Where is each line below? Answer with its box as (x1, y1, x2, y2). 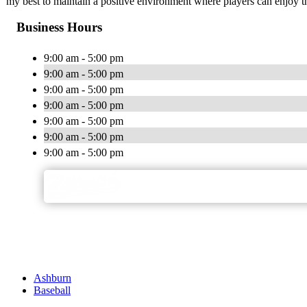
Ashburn (34, 272, 71, 284)
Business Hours (16, 20, 102, 35)
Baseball (34, 284, 71, 297)
